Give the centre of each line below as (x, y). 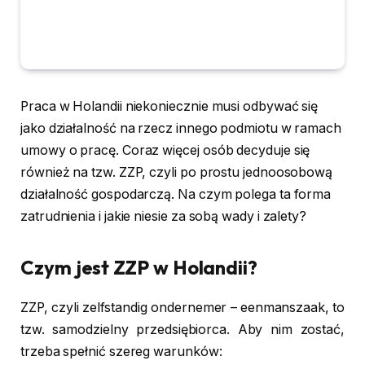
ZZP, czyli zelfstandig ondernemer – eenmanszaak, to (182, 308)
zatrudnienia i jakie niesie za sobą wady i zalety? (164, 216)
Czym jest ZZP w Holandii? (139, 268)
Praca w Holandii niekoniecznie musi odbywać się (169, 106)
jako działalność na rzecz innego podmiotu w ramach (181, 128)
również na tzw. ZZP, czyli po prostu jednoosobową (177, 172)
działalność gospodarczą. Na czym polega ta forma (176, 194)
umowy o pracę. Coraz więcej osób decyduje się (165, 150)
